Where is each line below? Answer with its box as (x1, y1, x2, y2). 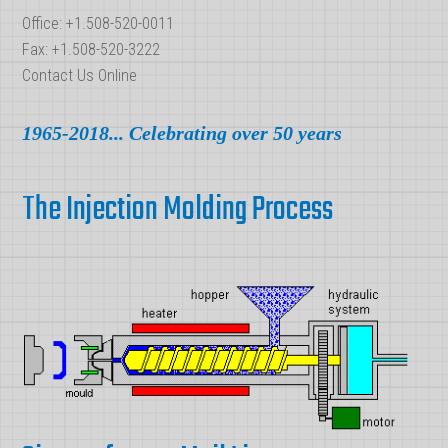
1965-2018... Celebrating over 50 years (22, 122, 343, 144)
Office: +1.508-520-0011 (22, 14, 175, 33)
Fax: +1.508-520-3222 (22, 40, 161, 59)
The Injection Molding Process (22, 185, 334, 236)
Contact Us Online (22, 66, 138, 85)
